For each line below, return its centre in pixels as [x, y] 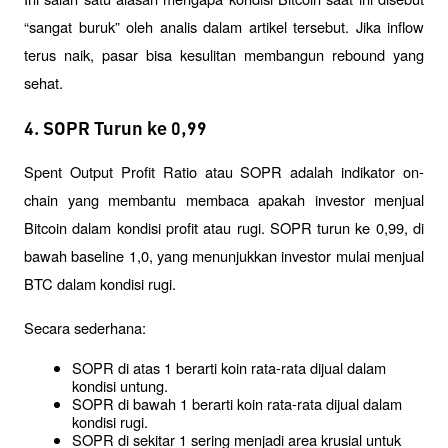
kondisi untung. [120, 386]
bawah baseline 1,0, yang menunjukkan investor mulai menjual [224, 256]
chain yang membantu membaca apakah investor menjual [224, 200]
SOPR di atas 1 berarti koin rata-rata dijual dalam [229, 368]
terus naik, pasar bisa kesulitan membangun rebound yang [224, 54]
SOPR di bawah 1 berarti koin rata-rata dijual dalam [237, 404]
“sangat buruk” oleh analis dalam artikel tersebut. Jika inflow [224, 26]
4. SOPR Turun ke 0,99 [115, 129]
